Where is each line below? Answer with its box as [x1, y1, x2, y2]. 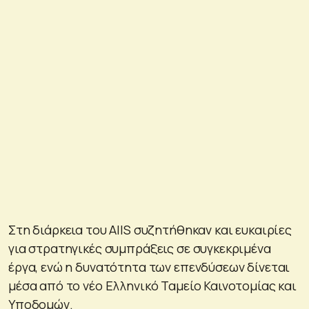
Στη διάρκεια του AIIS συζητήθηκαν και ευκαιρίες [8, 221, 292, 238]
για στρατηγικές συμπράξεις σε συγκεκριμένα [8, 239, 271, 257]
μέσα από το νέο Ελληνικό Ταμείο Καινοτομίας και [8, 277, 297, 294]
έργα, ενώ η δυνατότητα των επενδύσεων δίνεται [8, 258, 290, 275]
